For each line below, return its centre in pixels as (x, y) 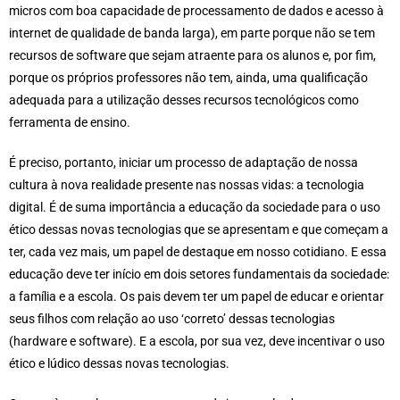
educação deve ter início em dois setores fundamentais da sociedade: (199, 275)
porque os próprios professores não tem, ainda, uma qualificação (188, 78)
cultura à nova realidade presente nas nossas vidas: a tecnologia (187, 185)
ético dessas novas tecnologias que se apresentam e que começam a (199, 230)
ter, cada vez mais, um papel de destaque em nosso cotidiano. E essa (198, 252)
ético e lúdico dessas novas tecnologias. (119, 364)
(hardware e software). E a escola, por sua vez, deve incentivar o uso (197, 342)
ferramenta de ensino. (70, 123)
